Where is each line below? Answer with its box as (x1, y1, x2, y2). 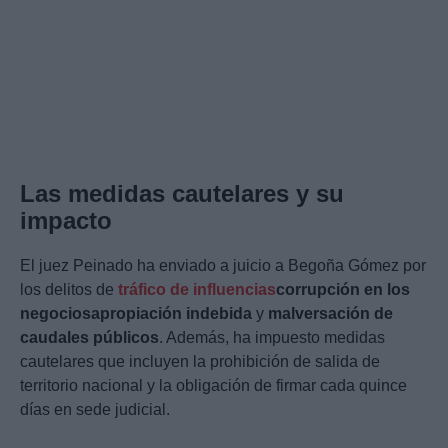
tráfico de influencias (118, 281, 276, 299)
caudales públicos (20, 329, 159, 347)
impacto (20, 207, 112, 235)
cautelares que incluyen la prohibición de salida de (20, 353, 380, 371)
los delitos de (20, 281, 118, 299)
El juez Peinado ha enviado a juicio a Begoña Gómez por (20, 257, 426, 275)
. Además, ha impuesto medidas (159, 329, 385, 347)
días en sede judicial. (20, 401, 170, 419)
